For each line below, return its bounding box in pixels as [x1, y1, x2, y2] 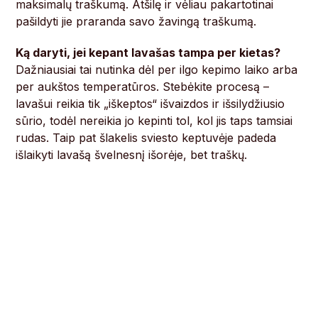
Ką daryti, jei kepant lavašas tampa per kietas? [16, 45, 281, 60]
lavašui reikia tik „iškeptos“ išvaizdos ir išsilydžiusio [16, 97, 285, 111]
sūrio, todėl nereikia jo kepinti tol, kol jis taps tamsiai [16, 114, 293, 128]
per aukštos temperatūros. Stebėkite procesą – [16, 79, 270, 94]
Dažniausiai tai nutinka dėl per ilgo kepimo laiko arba [16, 62, 298, 77]
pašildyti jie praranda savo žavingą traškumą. [16, 14, 257, 29]
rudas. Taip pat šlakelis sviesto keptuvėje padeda [16, 131, 277, 146]
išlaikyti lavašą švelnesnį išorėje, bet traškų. [16, 148, 248, 163]
